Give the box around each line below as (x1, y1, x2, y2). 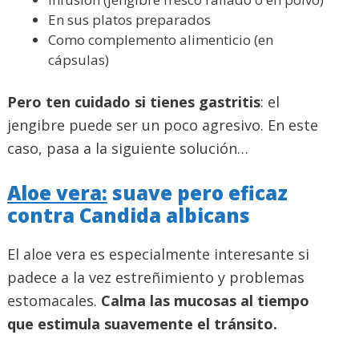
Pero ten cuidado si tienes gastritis (7, 91, 260, 111)
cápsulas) (48, 50, 109, 70)
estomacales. (7, 290, 101, 310)
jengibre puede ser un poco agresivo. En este (7, 115, 318, 135)
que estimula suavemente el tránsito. (7, 313, 277, 333)
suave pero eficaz (107, 179, 288, 206)
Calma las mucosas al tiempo (101, 290, 309, 310)
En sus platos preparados (48, 10, 211, 30)
